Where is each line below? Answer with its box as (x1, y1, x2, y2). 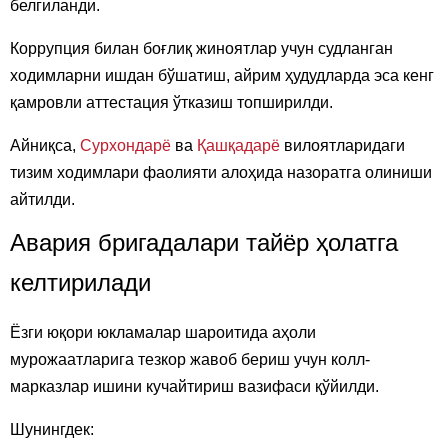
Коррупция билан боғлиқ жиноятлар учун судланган (10, 40, 393, 58)
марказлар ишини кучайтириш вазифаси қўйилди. (10, 378, 379, 396)
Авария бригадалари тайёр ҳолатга (10, 229, 398, 257)
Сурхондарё (80, 137, 171, 155)
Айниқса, (10, 137, 80, 155)
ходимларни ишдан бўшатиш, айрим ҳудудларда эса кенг (10, 67, 434, 85)
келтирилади (10, 269, 151, 297)
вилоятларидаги (280, 137, 405, 155)
